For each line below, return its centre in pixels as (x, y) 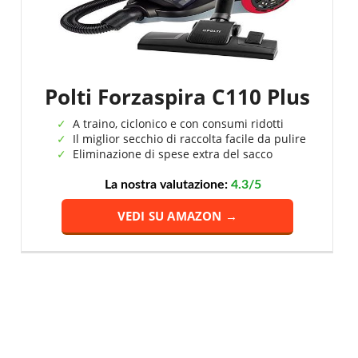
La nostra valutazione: (167, 185)
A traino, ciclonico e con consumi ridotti (178, 123)
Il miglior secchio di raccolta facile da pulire (189, 139)
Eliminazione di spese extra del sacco (172, 154)
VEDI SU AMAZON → (177, 216)
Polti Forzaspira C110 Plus (177, 97)
